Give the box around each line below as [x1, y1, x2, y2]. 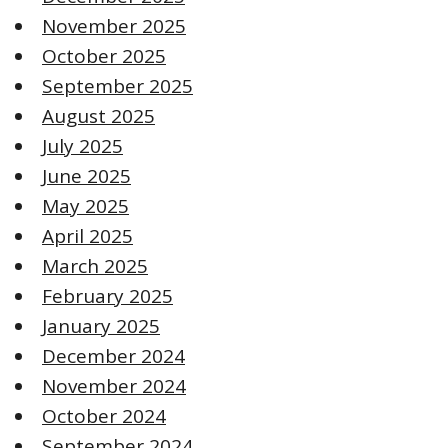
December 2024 [42, 342, 185, 369]
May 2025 [42, 192, 129, 219]
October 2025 [42, 42, 166, 69]
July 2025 [42, 132, 123, 159]
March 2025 [42, 252, 148, 279]
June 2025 [42, 162, 131, 189]
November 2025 [42, 12, 186, 39]
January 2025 [42, 312, 160, 339]
